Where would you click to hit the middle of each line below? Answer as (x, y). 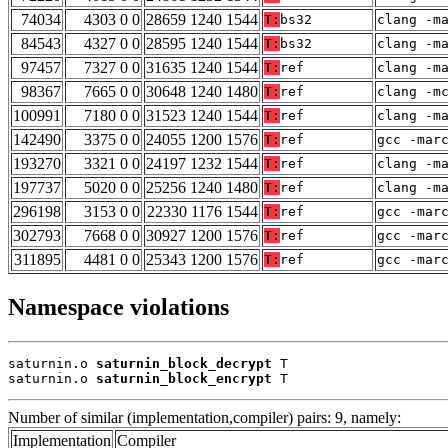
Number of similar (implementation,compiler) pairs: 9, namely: (204, 418)
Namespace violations (118, 307)
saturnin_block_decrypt (184, 364)
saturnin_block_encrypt (184, 379)
